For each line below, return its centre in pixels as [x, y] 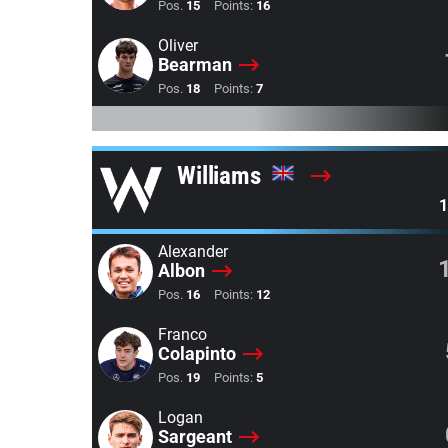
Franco [182, 334]
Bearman [195, 64]
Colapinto [197, 353]
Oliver [178, 45]
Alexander [193, 251]
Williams [221, 175]
